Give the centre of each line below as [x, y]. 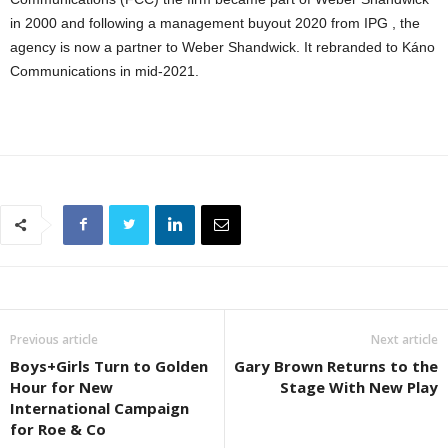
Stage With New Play [359, 386]
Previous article [54, 339]
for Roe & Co [58, 428]
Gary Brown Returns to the [336, 365]
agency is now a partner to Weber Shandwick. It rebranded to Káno [222, 46]
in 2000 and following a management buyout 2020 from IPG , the [215, 22]
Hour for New [61, 386]
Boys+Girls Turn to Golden [109, 365]
